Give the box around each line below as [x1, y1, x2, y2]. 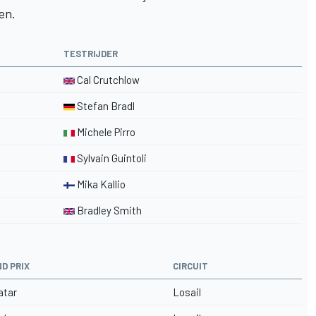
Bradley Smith [75, 203, 142, 217]
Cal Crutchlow [75, 73, 140, 86]
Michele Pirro [75, 125, 135, 138]
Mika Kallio [75, 177, 126, 190]
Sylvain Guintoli [75, 151, 147, 164]
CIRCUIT [173, 260, 208, 272]
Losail [173, 285, 201, 298]
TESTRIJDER [63, 47, 118, 59]
